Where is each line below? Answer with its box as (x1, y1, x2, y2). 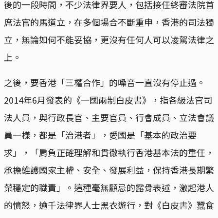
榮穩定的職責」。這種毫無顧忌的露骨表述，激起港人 (4, 181, 214, 194)
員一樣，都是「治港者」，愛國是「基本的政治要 (4, 128, 197, 141)
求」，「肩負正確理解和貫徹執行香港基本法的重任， (4, 145, 214, 159)
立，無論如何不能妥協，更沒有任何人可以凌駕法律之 (4, 33, 214, 46)
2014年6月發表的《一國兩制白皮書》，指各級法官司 (4, 93, 212, 106)
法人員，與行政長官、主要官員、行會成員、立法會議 (4, 110, 214, 124)
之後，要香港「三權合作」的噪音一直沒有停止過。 (4, 75, 205, 89)
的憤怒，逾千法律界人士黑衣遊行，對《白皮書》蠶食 (4, 198, 214, 211)
